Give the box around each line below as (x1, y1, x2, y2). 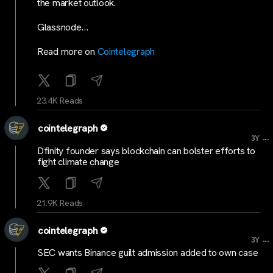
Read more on (37, 45, 97, 58)
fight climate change (37, 155, 119, 168)
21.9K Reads (37, 197, 83, 208)
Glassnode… (37, 21, 88, 34)
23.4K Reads (37, 95, 83, 107)
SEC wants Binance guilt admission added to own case (37, 246, 258, 260)
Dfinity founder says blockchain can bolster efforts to (37, 144, 255, 157)
